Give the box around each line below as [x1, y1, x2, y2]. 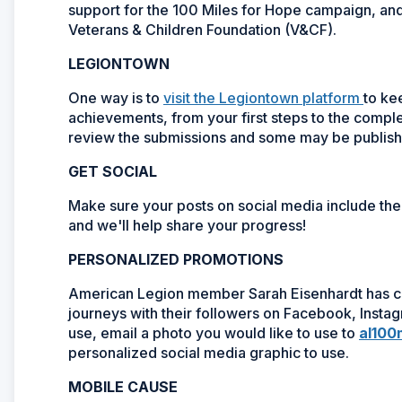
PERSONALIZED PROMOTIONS [68, 249, 284, 268]
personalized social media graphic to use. [68, 343, 353, 362]
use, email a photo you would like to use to [68, 323, 359, 342]
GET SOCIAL [68, 162, 157, 180]
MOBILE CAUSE [68, 377, 178, 396]
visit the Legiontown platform [163, 88, 363, 107]
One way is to [68, 88, 163, 107]
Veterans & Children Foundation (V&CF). [68, 20, 336, 39]
